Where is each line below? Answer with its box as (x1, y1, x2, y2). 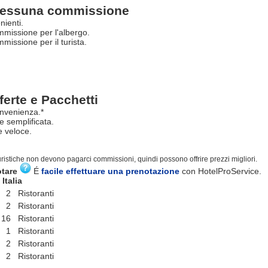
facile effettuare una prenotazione (41, 166, 179, 176)
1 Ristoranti (4, 226, 54, 236)
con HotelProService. (179, 166, 261, 176)
